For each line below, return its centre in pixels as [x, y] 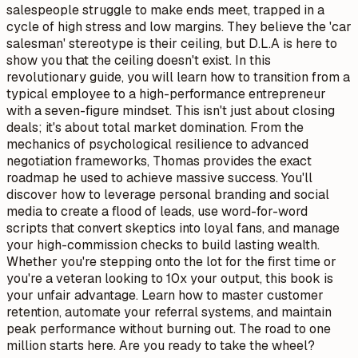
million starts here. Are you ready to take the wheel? [161, 345]
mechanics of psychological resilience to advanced [157, 144]
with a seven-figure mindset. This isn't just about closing [171, 110]
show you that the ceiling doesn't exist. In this [139, 60]
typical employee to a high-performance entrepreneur [166, 93]
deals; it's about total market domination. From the [155, 127]
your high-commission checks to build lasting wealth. [163, 245]
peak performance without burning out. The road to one [169, 328]
